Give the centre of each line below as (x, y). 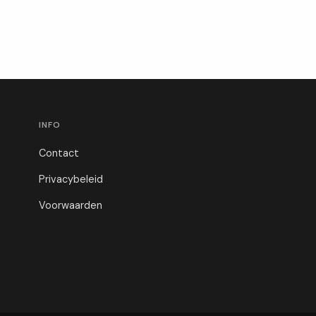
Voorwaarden (70, 206)
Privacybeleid (71, 180)
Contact (59, 153)
